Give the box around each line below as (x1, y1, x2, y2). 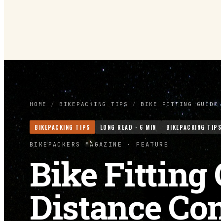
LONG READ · (100, 123, 140, 131)
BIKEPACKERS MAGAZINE (30, 141, 122, 148)
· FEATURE (122, 141, 169, 148)
